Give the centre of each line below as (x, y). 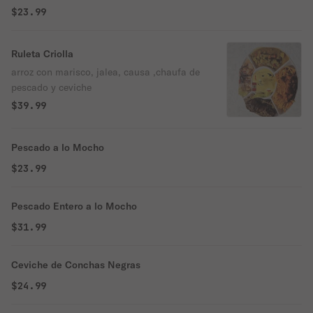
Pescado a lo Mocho (58, 147)
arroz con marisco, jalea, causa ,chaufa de (24, 72)
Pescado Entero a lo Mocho (74, 206)
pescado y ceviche (51, 87)
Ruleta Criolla (42, 54)
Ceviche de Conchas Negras (76, 265)
